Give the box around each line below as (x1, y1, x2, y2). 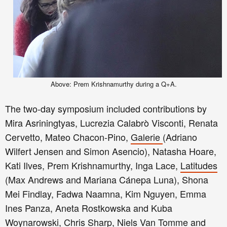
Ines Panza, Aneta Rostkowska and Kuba (5, 201, 172, 214)
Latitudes (180, 159, 217, 172)
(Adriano (163, 130, 197, 143)
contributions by (140, 102, 207, 115)
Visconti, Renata (149, 116, 218, 129)
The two (5, 102, 37, 115)
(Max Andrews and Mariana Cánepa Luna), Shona (5, 173, 208, 186)
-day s (37, 102, 62, 115)
